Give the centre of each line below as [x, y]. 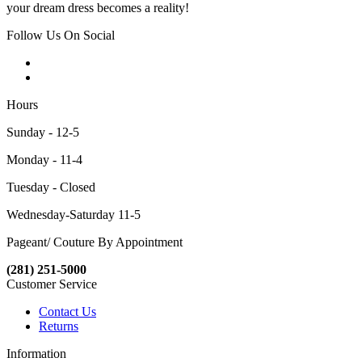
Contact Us [67, 312]
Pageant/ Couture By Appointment [95, 242]
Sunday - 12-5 [43, 133]
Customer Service [52, 284]
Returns [59, 326]
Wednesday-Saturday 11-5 [74, 215]
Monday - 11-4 [44, 160]
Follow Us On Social [61, 36]
